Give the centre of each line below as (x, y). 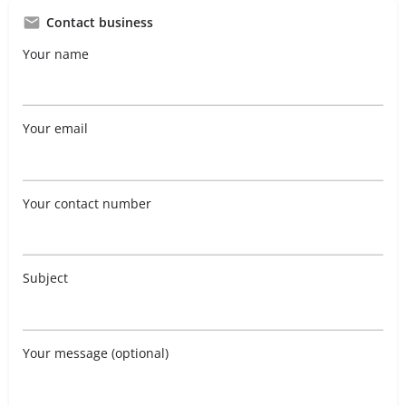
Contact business (100, 22)
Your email (55, 129)
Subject (45, 278)
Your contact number (87, 203)
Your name (56, 53)
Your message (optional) (96, 353)
